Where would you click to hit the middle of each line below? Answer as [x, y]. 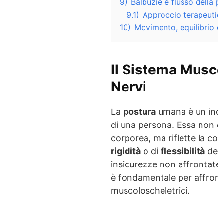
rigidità [126, 151]
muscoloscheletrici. [150, 190]
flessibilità [183, 151]
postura [139, 111]
